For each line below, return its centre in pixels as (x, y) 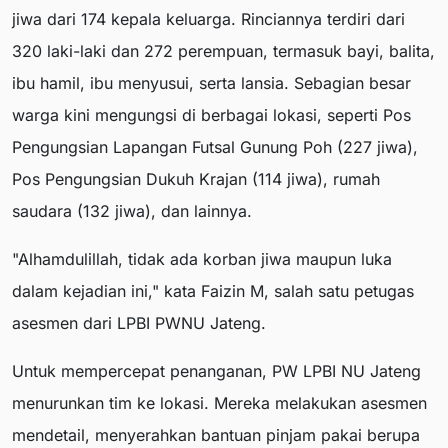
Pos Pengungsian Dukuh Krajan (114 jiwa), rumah (196, 179)
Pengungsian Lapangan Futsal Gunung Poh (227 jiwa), (215, 147)
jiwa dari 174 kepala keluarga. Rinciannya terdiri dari (208, 19)
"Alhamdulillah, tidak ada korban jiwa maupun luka (202, 259)
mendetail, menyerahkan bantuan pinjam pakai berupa (216, 435)
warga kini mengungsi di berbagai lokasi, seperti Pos (211, 115)
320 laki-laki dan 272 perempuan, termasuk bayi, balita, (223, 51)
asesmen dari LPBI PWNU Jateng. (139, 323)
